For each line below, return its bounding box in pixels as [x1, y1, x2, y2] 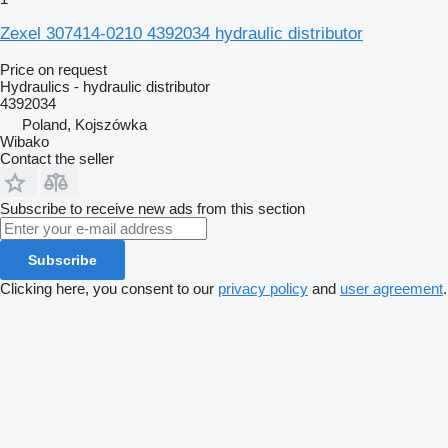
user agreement [340, 279, 443, 297]
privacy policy [218, 279, 308, 297]
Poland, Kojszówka [22, 115, 147, 133]
